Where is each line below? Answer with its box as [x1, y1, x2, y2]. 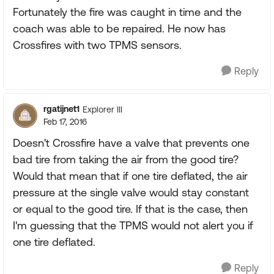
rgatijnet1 [43, 104, 80, 114]
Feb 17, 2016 [43, 117, 87, 127]
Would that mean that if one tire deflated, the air [13, 169, 248, 182]
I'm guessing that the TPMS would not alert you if [13, 219, 253, 232]
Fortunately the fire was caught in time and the [13, 6, 242, 18]
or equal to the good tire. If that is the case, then [13, 202, 248, 215]
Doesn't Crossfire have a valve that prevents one [13, 136, 250, 149]
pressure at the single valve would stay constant [13, 186, 249, 199]
